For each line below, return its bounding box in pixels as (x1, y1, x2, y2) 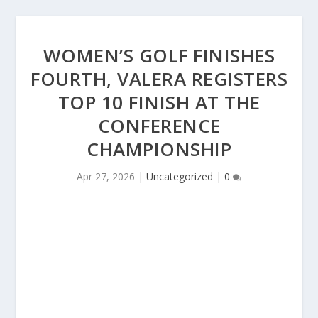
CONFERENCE (97, 113, 221, 138)
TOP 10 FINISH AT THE (57, 89, 261, 115)
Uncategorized (146, 170, 213, 183)
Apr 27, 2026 (77, 170, 135, 183)
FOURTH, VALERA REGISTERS (31, 66, 287, 92)
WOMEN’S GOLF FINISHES (43, 43, 275, 68)
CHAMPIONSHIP (87, 136, 231, 162)
